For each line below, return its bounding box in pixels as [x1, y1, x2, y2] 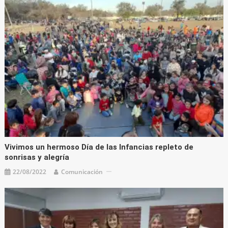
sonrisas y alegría [5, 152, 70, 162]
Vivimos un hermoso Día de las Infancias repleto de [5, 142, 194, 152]
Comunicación [61, 167, 103, 176]
